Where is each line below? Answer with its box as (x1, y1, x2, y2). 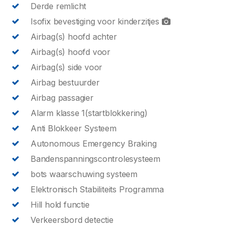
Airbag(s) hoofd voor (31, 46, 110, 57)
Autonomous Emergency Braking (31, 138, 157, 149)
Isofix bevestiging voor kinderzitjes (31, 16, 162, 26)
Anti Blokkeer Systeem (31, 123, 117, 133)
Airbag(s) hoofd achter (31, 31, 117, 42)
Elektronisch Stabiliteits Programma (31, 184, 164, 194)
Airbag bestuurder (31, 77, 100, 88)
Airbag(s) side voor (31, 62, 103, 72)
